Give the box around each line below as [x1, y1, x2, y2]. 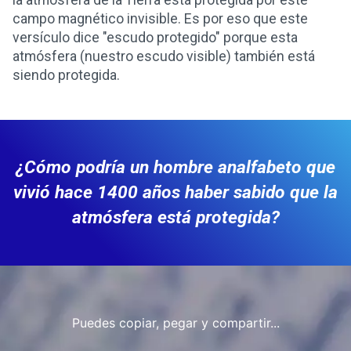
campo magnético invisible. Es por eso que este [13, 11, 308, 27]
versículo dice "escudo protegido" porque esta [13, 30, 298, 46]
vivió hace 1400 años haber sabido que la [13, 182, 338, 204]
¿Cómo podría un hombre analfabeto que [16, 157, 335, 179]
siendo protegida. [13, 67, 120, 84]
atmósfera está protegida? [71, 207, 280, 229]
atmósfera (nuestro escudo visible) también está [13, 49, 315, 65]
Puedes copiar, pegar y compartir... [71, 315, 280, 331]
